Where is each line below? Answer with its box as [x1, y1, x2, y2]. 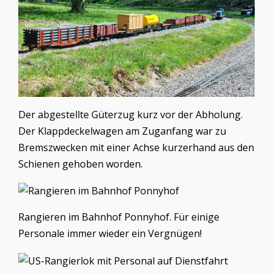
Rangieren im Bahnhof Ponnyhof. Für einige [18, 210, 219, 224]
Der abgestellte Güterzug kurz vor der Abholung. [18, 108, 243, 122]
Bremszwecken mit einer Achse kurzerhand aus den [18, 141, 254, 155]
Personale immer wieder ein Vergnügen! [18, 227, 202, 241]
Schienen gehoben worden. [18, 157, 145, 171]
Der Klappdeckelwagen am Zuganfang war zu [18, 124, 226, 138]
